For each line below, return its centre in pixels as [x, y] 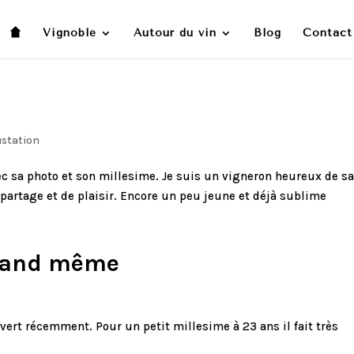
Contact [327, 33]
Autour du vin [175, 33]
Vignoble [69, 33]
